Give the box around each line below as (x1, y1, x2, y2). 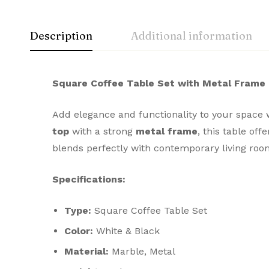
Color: (64, 225, 93, 237)
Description (30, 29, 92, 43)
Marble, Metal (109, 246, 175, 257)
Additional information (131, 29, 252, 43)
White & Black (93, 225, 160, 237)
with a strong (69, 125, 136, 137)
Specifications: (52, 174, 125, 185)
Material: (64, 246, 109, 257)
